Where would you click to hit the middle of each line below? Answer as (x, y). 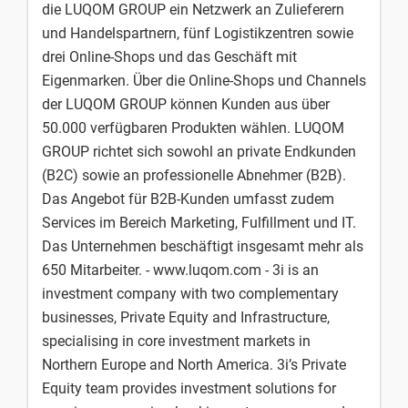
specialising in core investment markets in (176, 341)
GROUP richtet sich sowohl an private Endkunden (199, 152)
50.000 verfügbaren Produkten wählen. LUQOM (193, 128)
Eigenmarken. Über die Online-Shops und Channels (204, 81)
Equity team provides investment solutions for (189, 388)
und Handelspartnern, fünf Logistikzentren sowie (198, 33)
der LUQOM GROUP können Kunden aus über (186, 104)
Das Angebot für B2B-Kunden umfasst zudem (188, 199)
